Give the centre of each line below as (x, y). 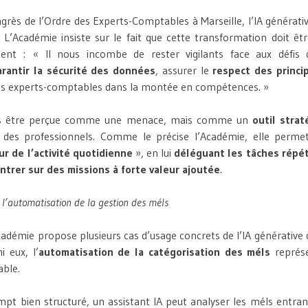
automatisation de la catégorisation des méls (154, 252)
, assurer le (184, 70)
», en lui (153, 153)
